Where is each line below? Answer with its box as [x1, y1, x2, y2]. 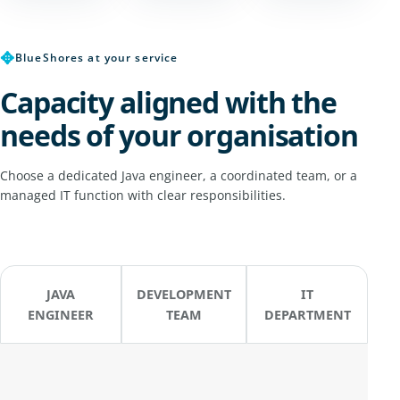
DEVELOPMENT [137, 285, 232, 303]
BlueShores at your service [15, 49, 179, 65]
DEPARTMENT [263, 305, 351, 323]
